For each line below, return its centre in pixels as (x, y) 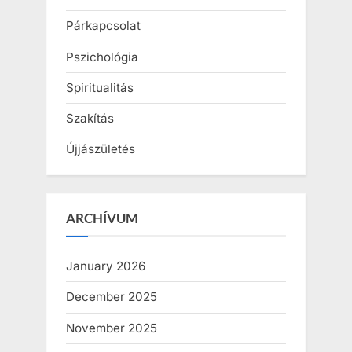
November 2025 (112, 328)
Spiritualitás (100, 87)
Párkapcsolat (103, 26)
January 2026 (106, 266)
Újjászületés (101, 149)
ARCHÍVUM (102, 218)
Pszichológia (102, 57)
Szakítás (90, 118)
